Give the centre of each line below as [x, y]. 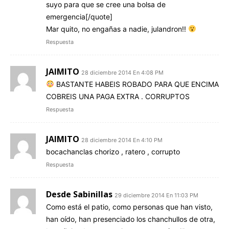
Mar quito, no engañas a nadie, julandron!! [117, 29]
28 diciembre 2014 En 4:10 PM [122, 140]
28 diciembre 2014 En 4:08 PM [122, 72]
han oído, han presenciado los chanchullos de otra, [131, 219]
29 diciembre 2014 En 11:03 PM [156, 195]
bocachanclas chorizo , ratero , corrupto [113, 151]
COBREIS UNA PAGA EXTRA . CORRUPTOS [118, 96]
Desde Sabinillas [79, 194]
